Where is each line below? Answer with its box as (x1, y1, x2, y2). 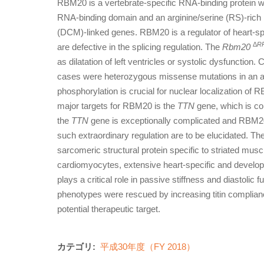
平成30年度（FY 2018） (100, 242, 195, 252)
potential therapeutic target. (57, 204, 160, 214)
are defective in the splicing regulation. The (57, 42, 222, 52)
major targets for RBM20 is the (57, 101, 177, 111)
